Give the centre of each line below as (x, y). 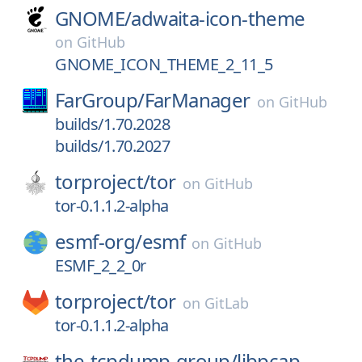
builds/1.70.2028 (112, 124)
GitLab (226, 303)
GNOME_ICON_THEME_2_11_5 (164, 64)
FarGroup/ (100, 100)
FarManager (197, 100)
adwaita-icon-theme (218, 18)
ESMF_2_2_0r (101, 265)
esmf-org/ (99, 241)
